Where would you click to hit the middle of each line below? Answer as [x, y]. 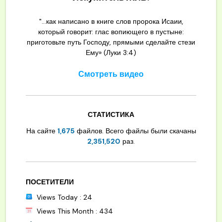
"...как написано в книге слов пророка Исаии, [111, 22]
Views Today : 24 [63, 197]
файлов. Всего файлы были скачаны [135, 131]
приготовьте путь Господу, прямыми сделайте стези [111, 42]
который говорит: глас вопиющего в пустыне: [111, 32]
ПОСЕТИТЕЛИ [50, 182]
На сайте [42, 131]
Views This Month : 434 [74, 211]
